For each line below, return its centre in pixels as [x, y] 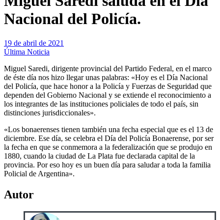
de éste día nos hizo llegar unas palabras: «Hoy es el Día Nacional [106, 77]
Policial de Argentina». [39, 173]
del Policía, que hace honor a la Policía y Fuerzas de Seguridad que [108, 86]
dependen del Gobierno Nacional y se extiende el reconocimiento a [108, 95]
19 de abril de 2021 [34, 43]
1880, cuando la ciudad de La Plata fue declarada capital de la [99, 156]
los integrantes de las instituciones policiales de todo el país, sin [101, 104]
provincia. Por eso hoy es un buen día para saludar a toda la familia [107, 165]
